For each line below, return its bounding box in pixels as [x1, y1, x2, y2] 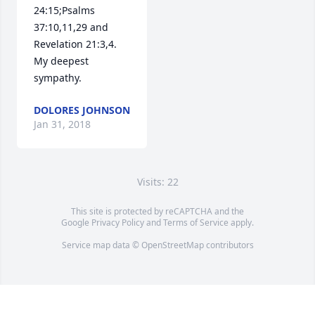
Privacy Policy [91, 217, 144, 229]
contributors [203, 239, 254, 251]
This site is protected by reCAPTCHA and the [71, 205, 244, 217]
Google [61, 217, 91, 229]
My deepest [34, 54, 89, 67]
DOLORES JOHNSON [34, 103, 130, 117]
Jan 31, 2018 [34, 117, 91, 131]
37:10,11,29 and [34, 20, 108, 34]
